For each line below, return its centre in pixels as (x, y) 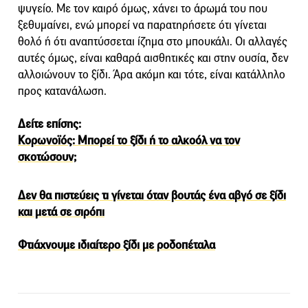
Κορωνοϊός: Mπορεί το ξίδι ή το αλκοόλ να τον (129, 140)
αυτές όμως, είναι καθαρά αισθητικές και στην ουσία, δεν (153, 58)
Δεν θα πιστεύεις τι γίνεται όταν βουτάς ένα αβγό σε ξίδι (152, 195)
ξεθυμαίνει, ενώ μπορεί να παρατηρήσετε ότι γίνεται (142, 25)
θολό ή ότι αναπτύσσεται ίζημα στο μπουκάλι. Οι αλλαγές (153, 41)
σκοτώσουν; (47, 157)
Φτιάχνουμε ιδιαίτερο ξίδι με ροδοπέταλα (117, 245)
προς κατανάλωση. (62, 91)
